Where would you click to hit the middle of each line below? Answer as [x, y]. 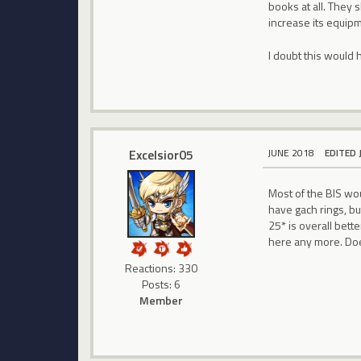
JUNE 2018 [291, 153]
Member [162, 300]
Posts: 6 [162, 284]
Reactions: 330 [162, 268]
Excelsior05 [162, 154]
